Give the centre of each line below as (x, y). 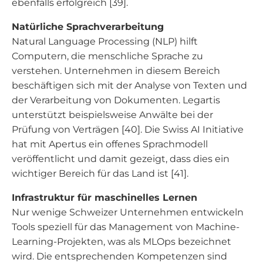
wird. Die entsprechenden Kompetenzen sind (119, 256)
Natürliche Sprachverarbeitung (88, 27)
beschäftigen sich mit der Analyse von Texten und (129, 85)
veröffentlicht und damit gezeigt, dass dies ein (121, 159)
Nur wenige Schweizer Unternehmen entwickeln (128, 212)
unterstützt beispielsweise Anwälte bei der (112, 115)
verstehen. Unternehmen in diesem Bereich (116, 71)
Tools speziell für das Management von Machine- (126, 227)
